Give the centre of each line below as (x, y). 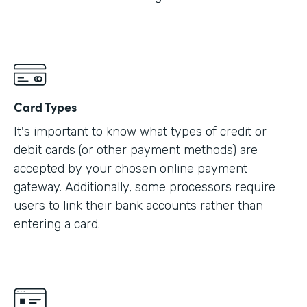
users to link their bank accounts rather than (138, 205)
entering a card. (57, 224)
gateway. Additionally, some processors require (145, 187)
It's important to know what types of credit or (140, 131)
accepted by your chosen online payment (131, 168)
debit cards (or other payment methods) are (136, 150)
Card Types (45, 106)
